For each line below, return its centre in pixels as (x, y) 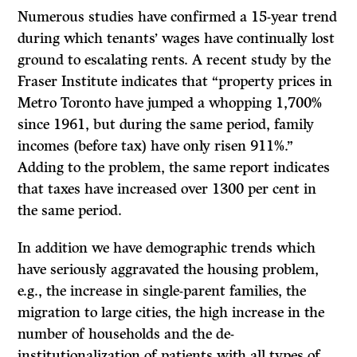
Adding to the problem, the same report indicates (174, 168)
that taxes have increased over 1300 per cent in (167, 189)
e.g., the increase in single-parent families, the (162, 291)
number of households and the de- (126, 334)
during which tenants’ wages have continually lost (177, 39)
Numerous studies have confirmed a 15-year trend (178, 17)
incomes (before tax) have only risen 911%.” (156, 146)
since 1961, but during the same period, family (166, 125)
